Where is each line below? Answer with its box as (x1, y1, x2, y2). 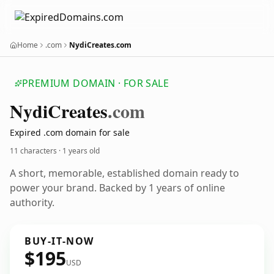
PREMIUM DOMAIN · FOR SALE (22, 76, 169, 90)
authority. (10, 196, 54, 209)
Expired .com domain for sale (10, 127, 130, 138)
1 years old (62, 146, 100, 156)
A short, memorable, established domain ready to (10, 166, 239, 180)
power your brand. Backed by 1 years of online (10, 181, 225, 194)
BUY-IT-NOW (24, 234, 94, 248)
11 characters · (10, 146, 62, 156)
